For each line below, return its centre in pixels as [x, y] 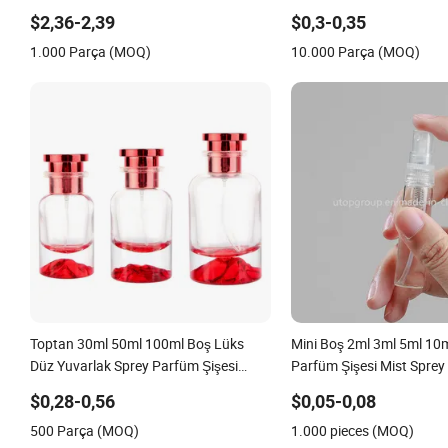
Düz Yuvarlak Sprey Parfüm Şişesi [134, 365]
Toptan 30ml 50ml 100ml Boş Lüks [137, 343]
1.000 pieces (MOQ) [352, 430]
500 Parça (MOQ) [84, 430]
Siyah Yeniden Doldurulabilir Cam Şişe [146, 387]
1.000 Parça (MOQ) [90, 51]
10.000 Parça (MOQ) [355, 51]
